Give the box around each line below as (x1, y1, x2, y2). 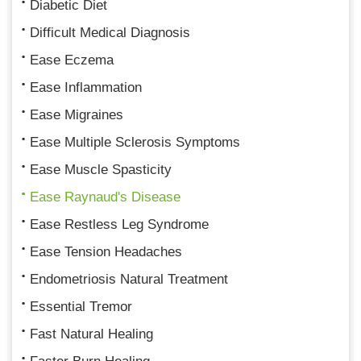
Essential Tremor (30, 298, 132, 314)
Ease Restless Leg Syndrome (30, 216, 209, 232)
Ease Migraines (30, 106, 123, 122)
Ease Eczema (30, 52, 114, 68)
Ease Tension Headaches (30, 243, 182, 259)
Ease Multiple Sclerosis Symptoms (30, 134, 240, 150)
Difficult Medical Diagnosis (30, 24, 190, 40)
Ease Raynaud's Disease (30, 189, 180, 205)
